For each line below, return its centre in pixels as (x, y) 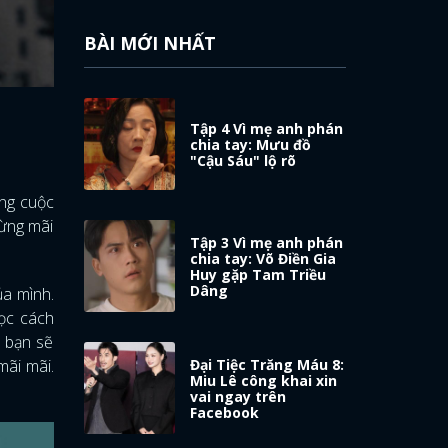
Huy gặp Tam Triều (258, 274)
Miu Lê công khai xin (264, 380)
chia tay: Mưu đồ (251, 144)
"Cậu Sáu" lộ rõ (243, 160)
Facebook (225, 412)
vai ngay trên (238, 396)
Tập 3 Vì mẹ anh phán (267, 242)
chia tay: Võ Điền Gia (263, 258)
